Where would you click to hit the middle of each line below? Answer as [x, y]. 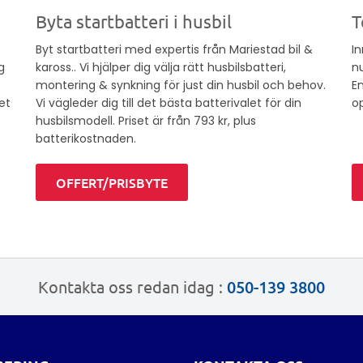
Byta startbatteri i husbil [133, 21]
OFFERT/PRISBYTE [111, 183]
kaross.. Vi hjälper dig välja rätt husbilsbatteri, [160, 68]
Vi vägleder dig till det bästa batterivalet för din [168, 103]
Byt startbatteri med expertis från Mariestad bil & [174, 50]
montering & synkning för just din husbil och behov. [180, 85]
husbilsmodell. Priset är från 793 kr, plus [145, 121]
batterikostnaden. [85, 139]
